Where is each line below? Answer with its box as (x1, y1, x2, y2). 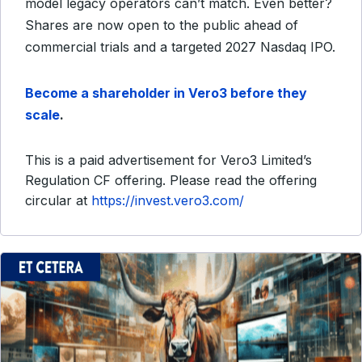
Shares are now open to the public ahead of (25, 17, 298, 33)
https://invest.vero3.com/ (91, 192, 244, 208)
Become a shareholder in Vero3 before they (25, 85, 307, 101)
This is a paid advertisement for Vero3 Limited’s (25, 152, 312, 168)
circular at (25, 192, 91, 208)
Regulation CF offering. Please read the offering (25, 172, 317, 188)
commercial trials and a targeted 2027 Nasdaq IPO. (25, 39, 335, 55)
